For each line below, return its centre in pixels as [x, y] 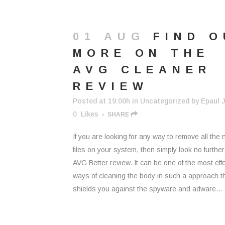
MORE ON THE [141, 53]
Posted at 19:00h [101, 101]
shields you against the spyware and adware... [147, 189]
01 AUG [109, 36]
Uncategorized [165, 101]
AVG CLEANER [142, 70]
